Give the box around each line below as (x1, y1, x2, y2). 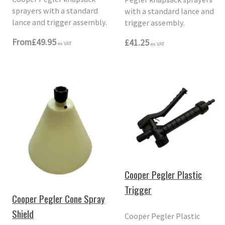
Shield (12, 206, 34, 221)
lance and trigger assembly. (12, 17, 107, 27)
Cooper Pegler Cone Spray (12, 191, 105, 206)
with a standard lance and (125, 6, 214, 16)
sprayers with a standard (12, 5, 98, 16)
